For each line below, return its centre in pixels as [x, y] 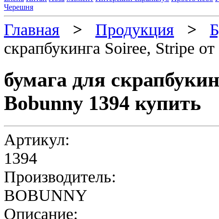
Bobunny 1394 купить [102, 103]
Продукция [135, 30]
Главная [32, 30]
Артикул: [37, 139]
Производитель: [60, 176]
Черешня [19, 7]
